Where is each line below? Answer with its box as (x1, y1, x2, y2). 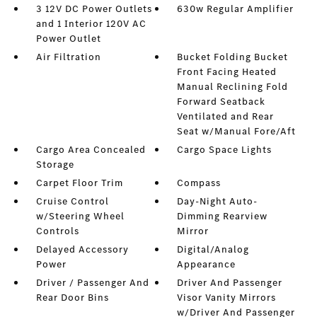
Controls (35, 224, 79, 238)
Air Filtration (35, 50, 101, 64)
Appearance (177, 258, 236, 272)
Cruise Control (35, 195, 109, 209)
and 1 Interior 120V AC (35, 17, 146, 31)
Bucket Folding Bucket (177, 50, 289, 64)
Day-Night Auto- (177, 195, 258, 209)
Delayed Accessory (35, 243, 129, 257)
